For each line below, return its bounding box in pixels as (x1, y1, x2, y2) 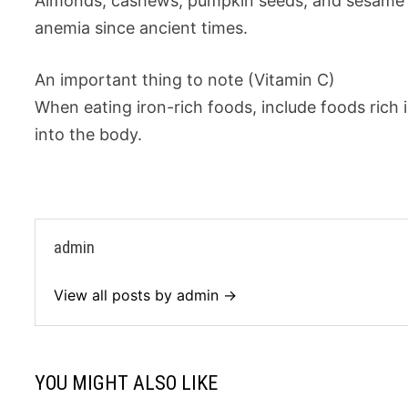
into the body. (35, 124, 143, 144)
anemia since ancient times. (35, 17, 249, 37)
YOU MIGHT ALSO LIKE (35, 371, 219, 394)
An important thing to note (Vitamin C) (35, 69, 336, 89)
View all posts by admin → (54, 285, 238, 304)
